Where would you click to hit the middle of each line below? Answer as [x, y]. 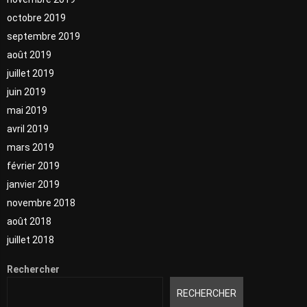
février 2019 [33, 165]
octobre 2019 [36, 17]
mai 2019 [27, 110]
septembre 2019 [44, 36]
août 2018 [29, 221]
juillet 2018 [30, 240]
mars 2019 [30, 147]
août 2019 [29, 54]
